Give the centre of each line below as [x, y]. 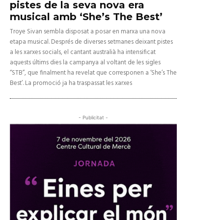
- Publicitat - [93, 118]
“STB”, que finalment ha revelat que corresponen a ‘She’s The [93, 73]
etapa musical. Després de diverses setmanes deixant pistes [91, 42]
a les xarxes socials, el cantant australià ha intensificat [83, 53]
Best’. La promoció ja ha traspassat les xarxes [71, 83]
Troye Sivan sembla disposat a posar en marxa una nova [88, 32]
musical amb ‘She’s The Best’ [86, 17]
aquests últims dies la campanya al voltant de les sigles [85, 63]
